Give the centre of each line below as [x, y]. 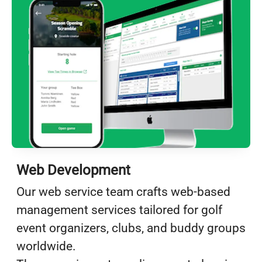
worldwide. [46, 246]
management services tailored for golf [119, 210]
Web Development [73, 170]
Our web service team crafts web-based [123, 192]
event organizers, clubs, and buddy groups [131, 228]
